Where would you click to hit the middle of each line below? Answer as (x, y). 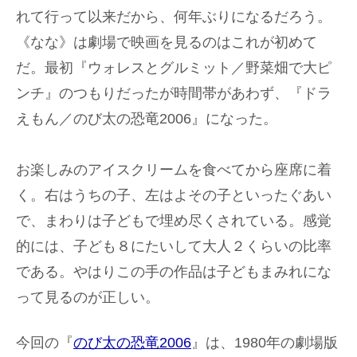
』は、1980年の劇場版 (265, 342)
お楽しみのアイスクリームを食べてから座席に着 (174, 169)
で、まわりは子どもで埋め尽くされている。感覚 (174, 220)
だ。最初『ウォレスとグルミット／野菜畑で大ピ (174, 67)
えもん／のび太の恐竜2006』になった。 (147, 118)
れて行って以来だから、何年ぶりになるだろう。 (174, 16)
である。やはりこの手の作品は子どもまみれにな (174, 271)
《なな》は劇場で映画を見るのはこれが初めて (167, 42)
